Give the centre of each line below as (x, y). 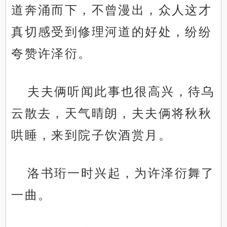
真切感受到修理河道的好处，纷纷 (112, 32)
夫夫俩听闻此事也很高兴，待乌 (121, 92)
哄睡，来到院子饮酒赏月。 (92, 135)
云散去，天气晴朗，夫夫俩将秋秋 (112, 113)
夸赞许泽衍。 (51, 54)
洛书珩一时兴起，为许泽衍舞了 (121, 173)
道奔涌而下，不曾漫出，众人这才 (112, 10)
